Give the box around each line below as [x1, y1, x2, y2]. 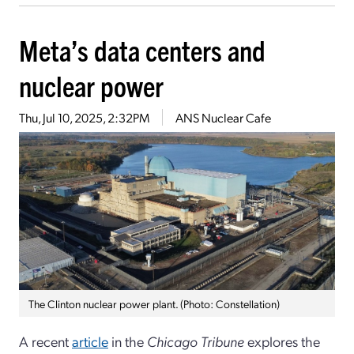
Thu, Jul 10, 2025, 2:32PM [19, 108, 149, 126]
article [72, 331, 108, 350]
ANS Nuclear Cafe [175, 108, 271, 126]
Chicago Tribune [147, 331, 244, 350]
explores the [244, 331, 320, 350]
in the [108, 331, 147, 350]
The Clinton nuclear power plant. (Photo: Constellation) [28, 296, 280, 311]
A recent [19, 331, 72, 350]
